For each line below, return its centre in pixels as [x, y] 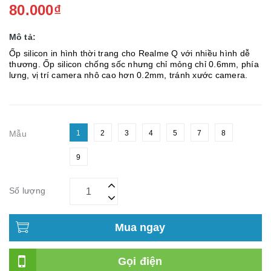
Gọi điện [140, 261]
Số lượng [27, 190]
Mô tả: [22, 37]
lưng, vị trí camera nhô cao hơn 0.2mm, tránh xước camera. [129, 75]
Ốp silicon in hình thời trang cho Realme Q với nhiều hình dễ [129, 53]
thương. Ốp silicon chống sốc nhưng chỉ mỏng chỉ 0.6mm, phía [134, 64]
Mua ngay [140, 227]
